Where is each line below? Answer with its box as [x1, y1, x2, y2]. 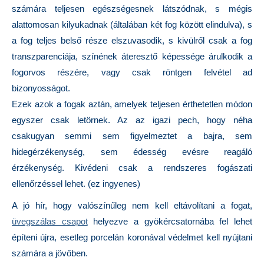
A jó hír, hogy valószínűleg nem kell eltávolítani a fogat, [12, 200, 252, 210]
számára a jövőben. [12, 248, 88, 258]
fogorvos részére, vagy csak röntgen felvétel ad [12, 67, 252, 77]
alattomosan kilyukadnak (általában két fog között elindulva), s [12, 19, 252, 29]
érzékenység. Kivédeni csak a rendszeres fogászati [12, 163, 252, 173]
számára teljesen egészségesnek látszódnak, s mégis [12, 4, 252, 14]
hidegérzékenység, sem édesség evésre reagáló [12, 147, 252, 157]
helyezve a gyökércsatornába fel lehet [87, 216, 253, 226]
